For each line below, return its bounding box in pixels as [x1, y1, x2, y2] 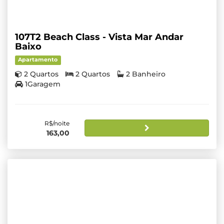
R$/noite [44, 119, 70, 127]
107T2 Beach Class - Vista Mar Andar [15, 31, 183, 43]
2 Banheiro [126, 69, 165, 79]
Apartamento [18, 56, 58, 63]
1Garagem [25, 79, 60, 89]
